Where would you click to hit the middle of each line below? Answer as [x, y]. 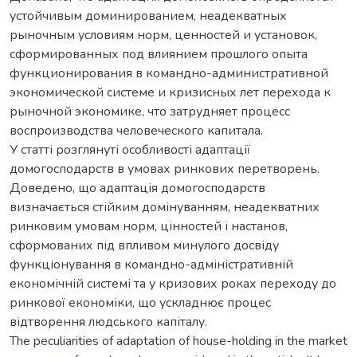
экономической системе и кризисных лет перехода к [170, 92]
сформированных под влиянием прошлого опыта [159, 54]
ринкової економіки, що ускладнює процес [140, 302]
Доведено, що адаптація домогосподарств [137, 188]
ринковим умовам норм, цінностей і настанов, [149, 226]
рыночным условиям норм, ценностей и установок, [163, 35]
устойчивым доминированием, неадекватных [148, 16]
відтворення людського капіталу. [108, 322]
